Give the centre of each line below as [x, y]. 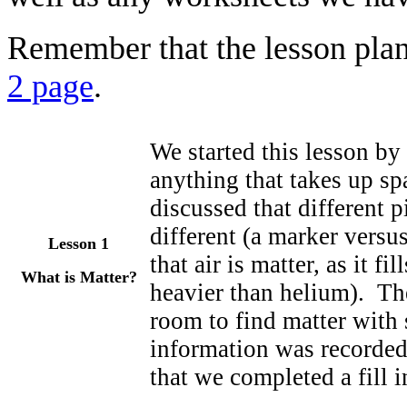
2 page [50, 86]
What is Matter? [79, 277]
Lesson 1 [79, 243]
